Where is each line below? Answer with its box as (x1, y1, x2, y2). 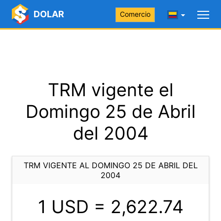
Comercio (120, 10, 150, 18)
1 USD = (37, 196, 110, 218)
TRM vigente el (47, 79, 174, 101)
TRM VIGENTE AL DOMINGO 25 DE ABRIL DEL (23, 160, 198, 170)
